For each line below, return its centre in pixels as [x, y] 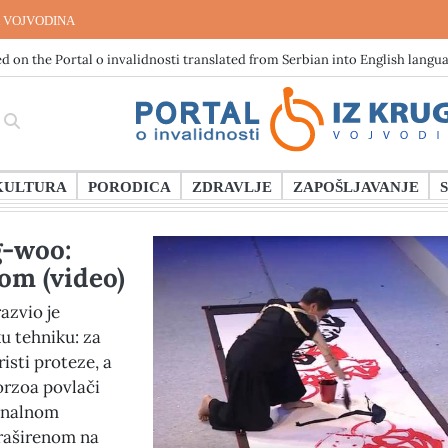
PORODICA [129, 186]
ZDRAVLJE [232, 186]
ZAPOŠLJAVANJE [356, 186]
